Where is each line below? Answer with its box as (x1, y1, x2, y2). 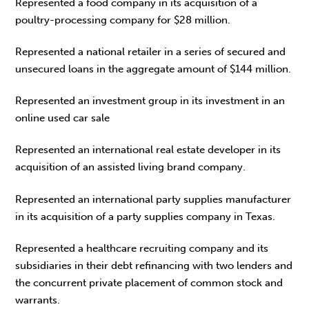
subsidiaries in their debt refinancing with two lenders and (15, 259, 293, 272)
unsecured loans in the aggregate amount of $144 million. (15, 62, 292, 75)
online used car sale (15, 112, 110, 125)
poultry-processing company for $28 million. (15, 13, 231, 26)
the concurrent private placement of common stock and (15, 276, 283, 289)
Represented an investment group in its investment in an (15, 94, 286, 108)
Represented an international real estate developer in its (15, 143, 281, 157)
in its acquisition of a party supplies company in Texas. (15, 210, 276, 223)
